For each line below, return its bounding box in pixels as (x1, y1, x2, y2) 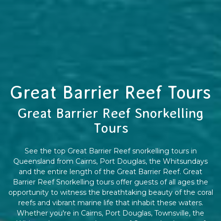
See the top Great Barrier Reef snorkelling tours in (24, 146, 197, 155)
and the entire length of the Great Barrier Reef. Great (19, 167, 202, 176)
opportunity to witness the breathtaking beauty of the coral (8, 187, 213, 197)
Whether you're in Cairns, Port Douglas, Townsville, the (17, 208, 204, 218)
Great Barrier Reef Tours (10, 81, 211, 103)
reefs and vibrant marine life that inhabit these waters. (18, 198, 203, 207)
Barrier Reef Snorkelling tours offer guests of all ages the (13, 177, 208, 186)
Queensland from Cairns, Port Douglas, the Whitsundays (13, 156, 208, 166)
